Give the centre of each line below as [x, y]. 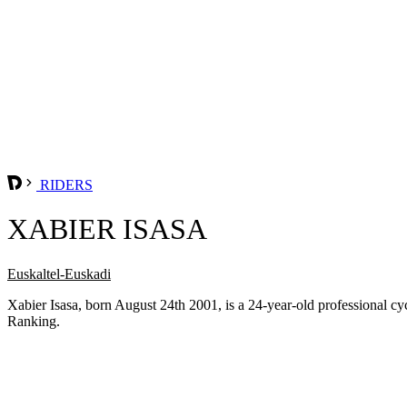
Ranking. [34, 321]
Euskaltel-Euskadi [59, 273]
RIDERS [65, 184]
